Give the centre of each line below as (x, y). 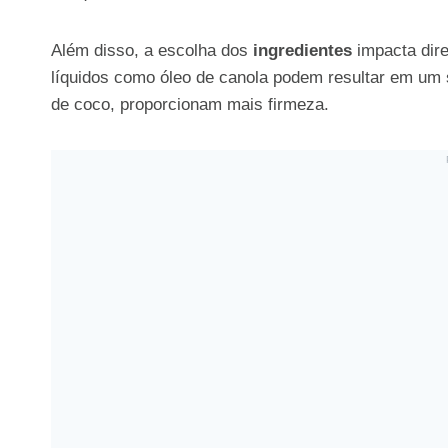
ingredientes (302, 50)
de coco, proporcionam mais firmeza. (190, 104)
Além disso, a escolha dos (152, 50)
